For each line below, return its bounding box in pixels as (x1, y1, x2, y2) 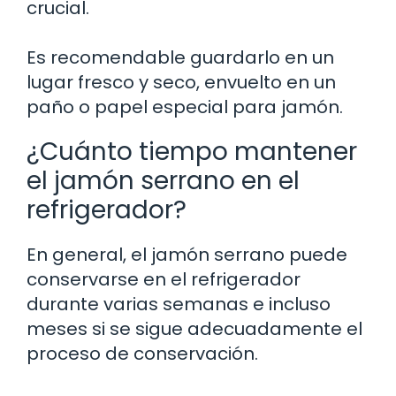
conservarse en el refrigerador (27, 266, 301, 292)
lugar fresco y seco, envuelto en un (27, 69, 336, 95)
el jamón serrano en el (27, 163, 300, 198)
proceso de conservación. (27, 340, 258, 366)
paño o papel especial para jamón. (27, 94, 343, 119)
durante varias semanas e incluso (27, 291, 331, 316)
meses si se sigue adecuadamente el (27, 316, 362, 341)
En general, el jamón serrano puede (27, 241, 347, 267)
